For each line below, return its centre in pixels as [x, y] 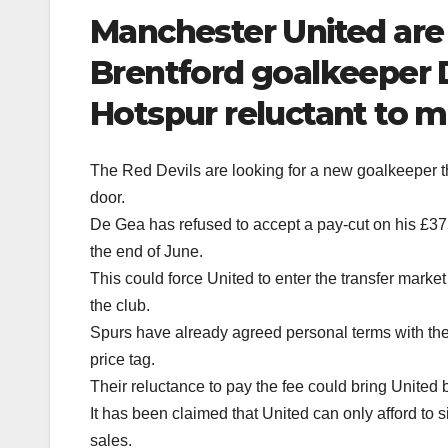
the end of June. [146, 251]
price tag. [122, 359]
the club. [120, 305]
